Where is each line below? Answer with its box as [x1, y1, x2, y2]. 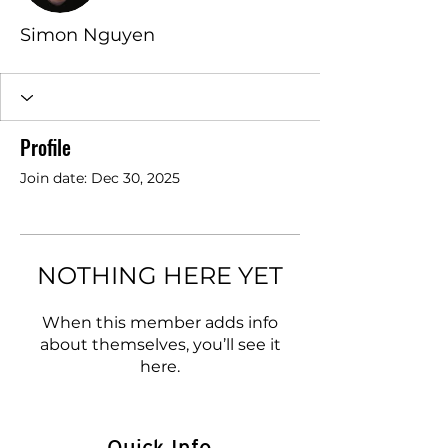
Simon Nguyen [20, 24, 155, 47]
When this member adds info [42, 313, 278, 333]
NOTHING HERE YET [37, 261, 283, 291]
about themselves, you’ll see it [39, 335, 281, 355]
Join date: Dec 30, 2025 [20, 169, 180, 188]
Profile [20, 132, 71, 163]
